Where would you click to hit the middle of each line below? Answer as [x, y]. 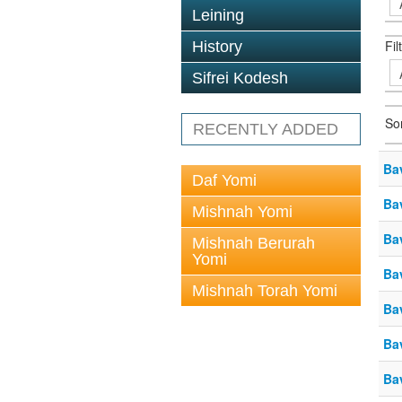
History [217, 47]
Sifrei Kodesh [240, 78]
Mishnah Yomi [242, 212]
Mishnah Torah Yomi [265, 291]
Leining [218, 15]
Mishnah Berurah [253, 243]
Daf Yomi [224, 180]
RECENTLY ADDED [266, 129]
